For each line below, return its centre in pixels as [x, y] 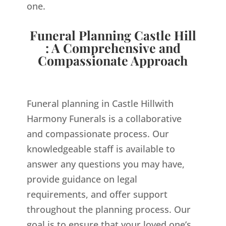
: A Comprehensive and [113, 47]
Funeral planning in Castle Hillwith [100, 103]
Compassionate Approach [113, 60]
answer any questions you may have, [105, 164]
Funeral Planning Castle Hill [113, 35]
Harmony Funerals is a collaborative [104, 118]
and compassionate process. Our [98, 133]
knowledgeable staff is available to [101, 149]
